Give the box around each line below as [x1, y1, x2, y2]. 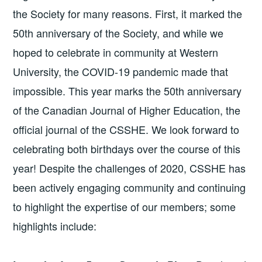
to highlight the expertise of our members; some [13, 199, 236, 215]
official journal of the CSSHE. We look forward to [13, 122, 240, 137]
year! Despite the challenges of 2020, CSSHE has [13, 160, 246, 176]
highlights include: [13, 218, 97, 234]
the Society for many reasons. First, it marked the [13, 6, 243, 22]
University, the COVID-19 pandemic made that [13, 64, 229, 80]
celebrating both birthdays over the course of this [13, 141, 241, 157]
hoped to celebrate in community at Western [13, 44, 219, 60]
